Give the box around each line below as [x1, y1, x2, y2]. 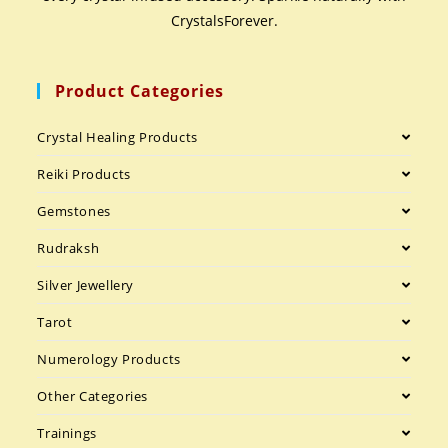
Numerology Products [37, 350, 181, 369]
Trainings [37, 424, 97, 443]
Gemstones [37, 202, 111, 221]
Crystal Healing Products [37, 128, 198, 147]
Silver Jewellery [37, 276, 135, 295]
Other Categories [37, 387, 149, 406]
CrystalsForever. [170, 11, 278, 31]
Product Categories [55, 80, 225, 103]
